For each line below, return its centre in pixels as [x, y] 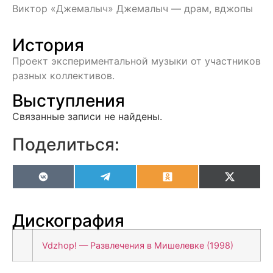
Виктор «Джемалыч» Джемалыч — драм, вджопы [133, 9]
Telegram [131, 181]
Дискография [68, 220]
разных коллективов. [63, 76]
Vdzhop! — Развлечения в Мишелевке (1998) [138, 245]
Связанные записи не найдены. [87, 116]
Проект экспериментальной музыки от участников [136, 61]
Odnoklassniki [204, 181]
